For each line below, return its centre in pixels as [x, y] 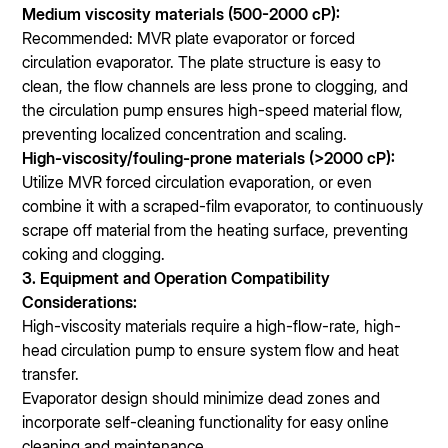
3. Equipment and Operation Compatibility [176, 278]
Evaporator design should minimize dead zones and [201, 398]
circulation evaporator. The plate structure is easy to [202, 62]
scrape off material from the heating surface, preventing [215, 230]
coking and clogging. [94, 254]
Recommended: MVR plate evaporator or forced [189, 38]
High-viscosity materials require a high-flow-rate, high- [212, 326]
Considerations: [82, 302]
